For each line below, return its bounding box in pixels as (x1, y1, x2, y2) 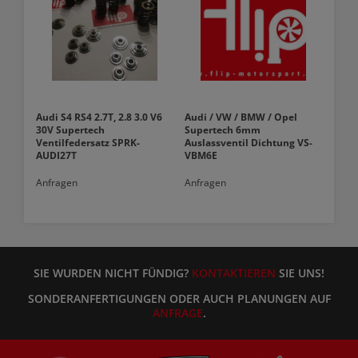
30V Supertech (36, 123, 105, 137)
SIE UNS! (276, 265, 324, 281)
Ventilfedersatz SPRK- (36, 136, 140, 150)
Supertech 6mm (185, 123, 261, 137)
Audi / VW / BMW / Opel (185, 110, 298, 125)
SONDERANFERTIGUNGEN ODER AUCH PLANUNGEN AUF (27, 291, 331, 307)
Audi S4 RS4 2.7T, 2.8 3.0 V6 (36, 110, 162, 125)
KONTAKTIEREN (192, 265, 276, 281)
